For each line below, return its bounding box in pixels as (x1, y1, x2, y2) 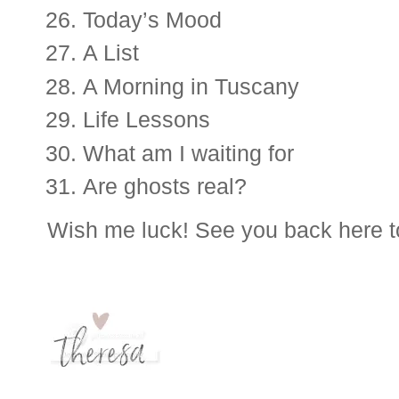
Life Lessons (83, 107, 210, 133)
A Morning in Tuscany (83, 73, 305, 99)
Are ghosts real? (83, 174, 247, 199)
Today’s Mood (83, 6, 222, 32)
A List (83, 40, 139, 66)
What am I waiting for (83, 140, 294, 166)
